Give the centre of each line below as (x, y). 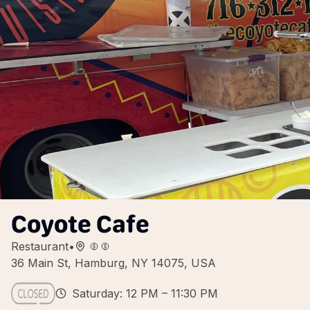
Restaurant (40, 246)
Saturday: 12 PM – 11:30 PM (145, 293)
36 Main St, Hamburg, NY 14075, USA (113, 263)
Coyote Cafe (80, 224)
